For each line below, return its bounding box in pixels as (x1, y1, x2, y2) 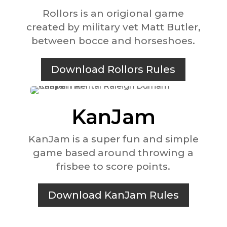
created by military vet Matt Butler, (26, 21, 201, 33)
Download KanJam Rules (48, 188, 179, 201)
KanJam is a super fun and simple (28, 133, 199, 145)
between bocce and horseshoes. (31, 34, 196, 47)
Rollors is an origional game (43, 7, 184, 19)
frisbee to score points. (56, 160, 171, 172)
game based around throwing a (33, 146, 194, 159)
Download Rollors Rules (51, 63, 176, 75)
